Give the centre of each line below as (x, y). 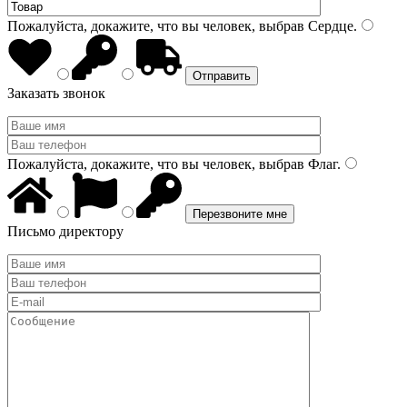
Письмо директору (65, 231)
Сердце (329, 26)
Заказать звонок (56, 93)
